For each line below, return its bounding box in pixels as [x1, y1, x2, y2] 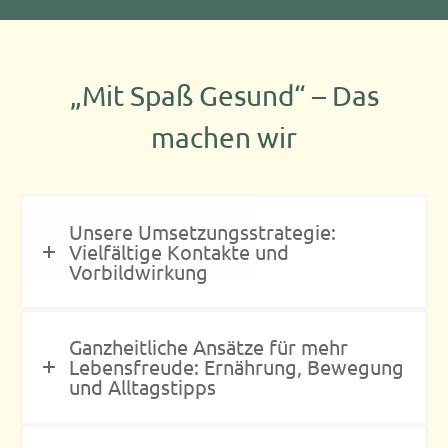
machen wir [151, 121, 297, 154]
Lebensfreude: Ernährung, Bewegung [69, 354, 404, 379]
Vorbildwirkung [69, 259, 208, 284]
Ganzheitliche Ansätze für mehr [69, 334, 348, 359]
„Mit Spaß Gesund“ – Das [69, 79, 379, 112]
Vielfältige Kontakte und [69, 239, 289, 264]
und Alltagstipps [69, 374, 216, 399]
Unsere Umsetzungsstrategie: [69, 219, 336, 244]
